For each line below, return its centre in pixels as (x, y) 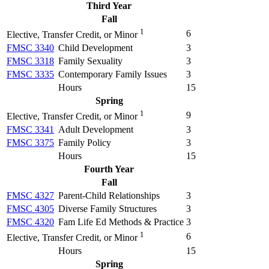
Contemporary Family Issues (113, 74)
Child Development (95, 47)
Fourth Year (109, 169)
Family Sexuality (90, 61)
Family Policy (85, 142)
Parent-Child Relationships (109, 195)
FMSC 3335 (30, 74)
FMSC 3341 (30, 129)
